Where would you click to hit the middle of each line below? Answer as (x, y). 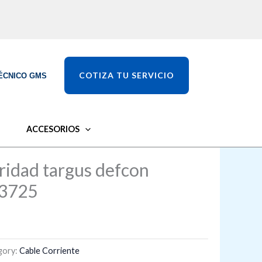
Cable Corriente (50, 250)
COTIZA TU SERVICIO (127, 75)
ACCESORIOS (53, 129)
